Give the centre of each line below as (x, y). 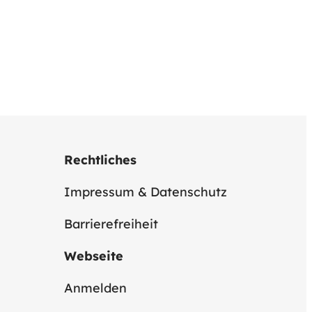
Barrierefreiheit (111, 224)
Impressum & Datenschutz (146, 192)
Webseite (94, 256)
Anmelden (95, 288)
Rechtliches (100, 159)
